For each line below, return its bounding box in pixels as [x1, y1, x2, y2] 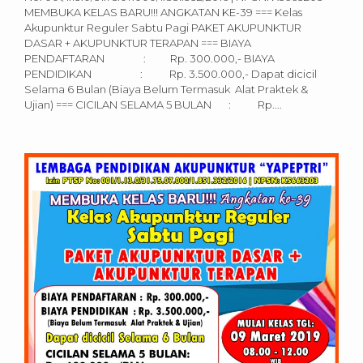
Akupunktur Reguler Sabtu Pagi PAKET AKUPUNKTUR [24, 21, 301, 35]
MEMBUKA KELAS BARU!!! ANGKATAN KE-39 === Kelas [24, 6, 302, 19]
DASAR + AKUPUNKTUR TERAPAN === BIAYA [24, 36, 251, 50]
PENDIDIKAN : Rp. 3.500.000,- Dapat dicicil [24, 67, 317, 81]
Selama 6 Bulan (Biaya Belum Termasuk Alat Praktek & [24, 83, 308, 96]
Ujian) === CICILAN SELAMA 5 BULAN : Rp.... [24, 98, 282, 112]
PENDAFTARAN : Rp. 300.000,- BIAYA [24, 52, 275, 66]
